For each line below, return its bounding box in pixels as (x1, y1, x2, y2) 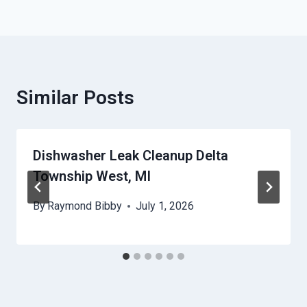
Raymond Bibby (47, 199, 123, 213)
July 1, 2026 (136, 199, 195, 213)
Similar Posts (16, 86, 134, 110)
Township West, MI (33, 168, 151, 185)
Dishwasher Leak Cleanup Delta (33, 147, 228, 164)
